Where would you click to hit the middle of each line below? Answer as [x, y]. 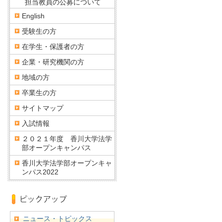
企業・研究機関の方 [53, 62]
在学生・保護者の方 [53, 47]
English [33, 16]
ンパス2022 [40, 172]
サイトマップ [42, 108]
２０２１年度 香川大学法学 [67, 139]
